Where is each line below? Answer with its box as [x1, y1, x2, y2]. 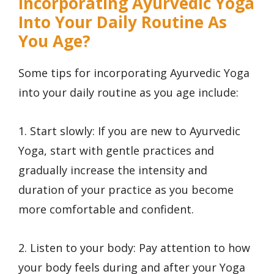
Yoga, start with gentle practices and [18, 143, 214, 158]
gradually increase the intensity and [18, 162, 207, 177]
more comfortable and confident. [18, 201, 194, 217]
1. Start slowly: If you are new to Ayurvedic [18, 123, 240, 138]
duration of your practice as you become [18, 182, 234, 197]
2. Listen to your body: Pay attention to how [18, 240, 250, 255]
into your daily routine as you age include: [18, 85, 239, 100]
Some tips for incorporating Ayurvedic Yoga [18, 65, 250, 81]
